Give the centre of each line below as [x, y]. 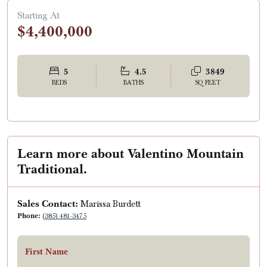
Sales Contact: [49, 203]
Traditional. [52, 169]
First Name [46, 252]
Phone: [30, 215]
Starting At [38, 15]
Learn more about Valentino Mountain [131, 153]
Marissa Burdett [111, 204]
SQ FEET [208, 83]
